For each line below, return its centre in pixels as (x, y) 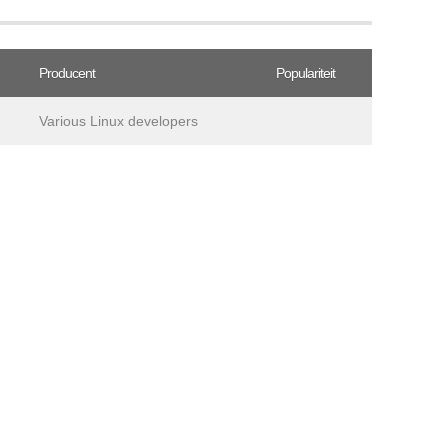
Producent (67, 73)
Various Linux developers (118, 121)
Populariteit (305, 73)
